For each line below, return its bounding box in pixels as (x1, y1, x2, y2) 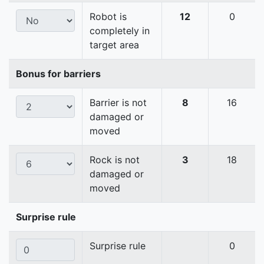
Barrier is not (90, 97, 147, 109)
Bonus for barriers (16, 68, 101, 80)
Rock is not (90, 154, 140, 166)
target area (90, 39, 139, 51)
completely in (90, 25, 150, 37)
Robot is (90, 11, 127, 23)
